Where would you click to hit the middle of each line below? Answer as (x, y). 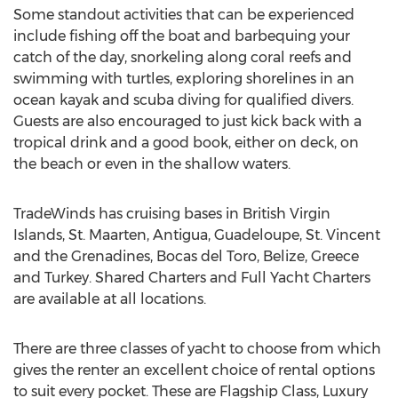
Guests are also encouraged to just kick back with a (187, 121)
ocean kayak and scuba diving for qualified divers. (183, 100)
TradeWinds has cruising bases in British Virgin (172, 214)
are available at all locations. (110, 299)
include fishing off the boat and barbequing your (182, 36)
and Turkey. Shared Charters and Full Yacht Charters (192, 278)
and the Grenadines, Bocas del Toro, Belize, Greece (186, 256)
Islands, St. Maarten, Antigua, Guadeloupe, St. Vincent (197, 235)
